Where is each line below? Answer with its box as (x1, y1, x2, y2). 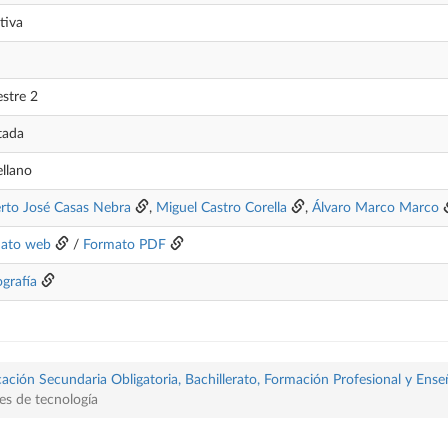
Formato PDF (83, 238, 166, 252)
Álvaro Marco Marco (312, 201, 439, 215)
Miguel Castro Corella (156, 201, 287, 215)
